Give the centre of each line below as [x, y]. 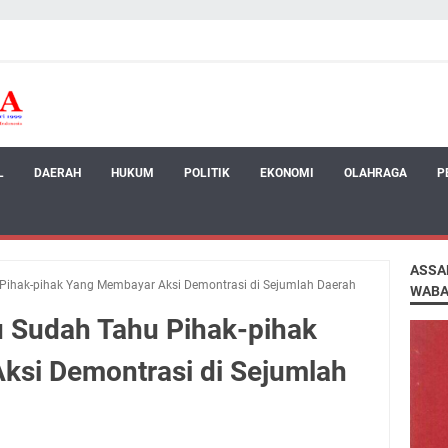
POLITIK [207, 172]
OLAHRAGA [375, 172]
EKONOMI [287, 172]
